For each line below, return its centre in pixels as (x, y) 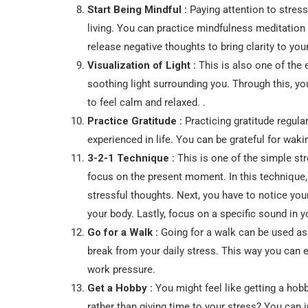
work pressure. (121, 269)
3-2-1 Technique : (131, 158)
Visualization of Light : (142, 65)
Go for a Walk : (123, 232)
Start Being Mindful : (137, 9)
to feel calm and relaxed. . (146, 102)
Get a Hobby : (120, 288)
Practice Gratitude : (135, 121)
